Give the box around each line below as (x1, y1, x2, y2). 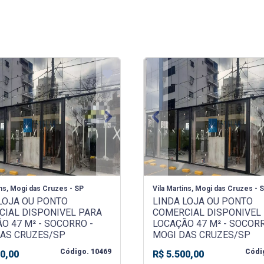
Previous (154, 117, 192, 128)
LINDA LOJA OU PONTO (152, 196, 253, 207)
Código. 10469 (60, 247, 112, 256)
